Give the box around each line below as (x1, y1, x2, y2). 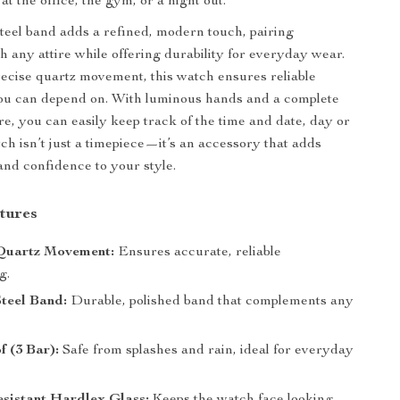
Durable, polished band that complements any (67, 295, 354, 309)
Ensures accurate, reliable (114, 246, 282, 260)
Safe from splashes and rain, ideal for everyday (59, 344, 354, 358)
